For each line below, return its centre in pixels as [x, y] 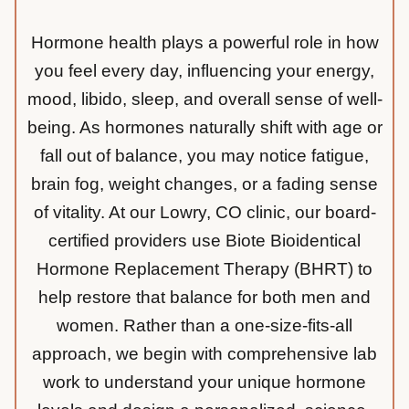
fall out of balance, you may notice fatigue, [204, 156]
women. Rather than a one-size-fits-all [204, 326]
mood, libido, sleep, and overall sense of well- [204, 100]
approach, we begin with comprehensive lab [204, 354]
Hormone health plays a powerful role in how [204, 43]
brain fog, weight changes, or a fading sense [204, 184]
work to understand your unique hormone [204, 383]
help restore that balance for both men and [204, 298]
